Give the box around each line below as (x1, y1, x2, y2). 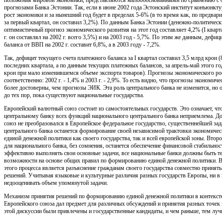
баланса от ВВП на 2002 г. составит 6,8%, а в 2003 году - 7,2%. (4, 41, 161, 48)
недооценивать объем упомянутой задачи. (4, 179, 108, 186)
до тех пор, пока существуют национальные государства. (4, 91, 144, 99)
